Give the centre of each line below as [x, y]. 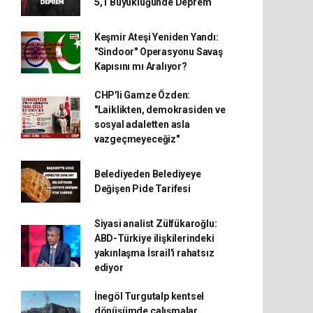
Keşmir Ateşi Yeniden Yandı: [156, 37]
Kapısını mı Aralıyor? [140, 66]
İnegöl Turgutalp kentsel [149, 296]
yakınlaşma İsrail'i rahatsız [154, 253]
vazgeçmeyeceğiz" [137, 139]
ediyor [109, 268]
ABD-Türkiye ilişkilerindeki [154, 238]
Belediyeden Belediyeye [147, 174]
